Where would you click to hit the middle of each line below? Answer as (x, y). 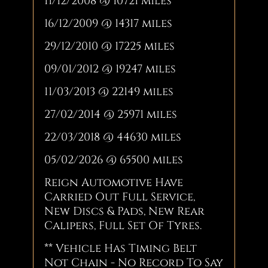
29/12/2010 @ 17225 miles (110, 46)
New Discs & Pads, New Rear (125, 211)
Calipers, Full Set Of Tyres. (123, 226)
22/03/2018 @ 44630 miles (113, 137)
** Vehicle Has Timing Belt (121, 248)
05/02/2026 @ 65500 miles (114, 160)
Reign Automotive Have (114, 182)
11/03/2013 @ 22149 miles (109, 92)
